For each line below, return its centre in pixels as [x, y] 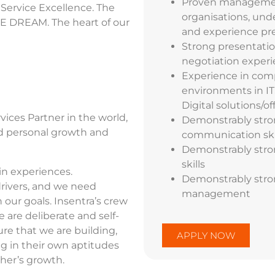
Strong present [219, 46]
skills [193, 164]
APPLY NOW [206, 235]
